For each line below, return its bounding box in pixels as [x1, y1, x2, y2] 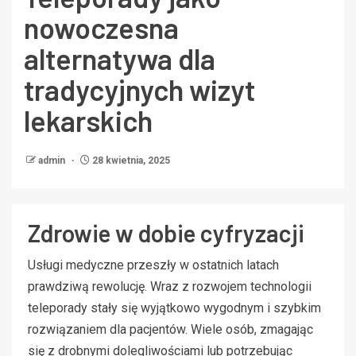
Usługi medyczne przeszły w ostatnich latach [28, 257, 279, 273]
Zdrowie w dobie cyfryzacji [28, 218, 304, 247]
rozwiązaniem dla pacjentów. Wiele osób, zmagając [28, 321, 313, 337]
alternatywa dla [24, 41, 215, 75]
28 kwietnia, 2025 [90, 154, 170, 166]
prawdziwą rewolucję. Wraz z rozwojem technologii [28, 278, 311, 294]
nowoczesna [24, 10, 179, 44]
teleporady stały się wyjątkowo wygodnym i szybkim [28, 300, 321, 315]
